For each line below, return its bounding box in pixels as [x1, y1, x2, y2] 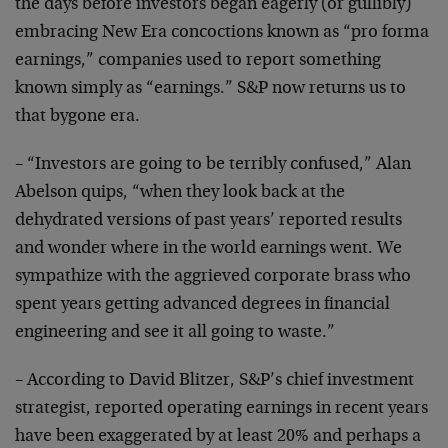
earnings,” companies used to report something [15, 52, 381, 70]
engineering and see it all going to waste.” [15, 324, 335, 342]
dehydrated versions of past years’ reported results [15, 212, 402, 230]
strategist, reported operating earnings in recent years [15, 400, 428, 418]
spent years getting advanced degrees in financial [15, 296, 390, 314]
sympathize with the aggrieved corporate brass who [15, 268, 411, 286]
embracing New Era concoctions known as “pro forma [15, 24, 429, 42]
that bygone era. [15, 108, 140, 126]
